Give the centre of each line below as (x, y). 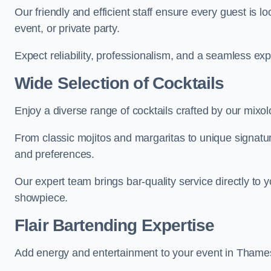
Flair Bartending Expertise (115, 225)
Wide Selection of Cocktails (119, 83)
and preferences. (55, 154)
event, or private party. (67, 28)
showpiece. (41, 198)
